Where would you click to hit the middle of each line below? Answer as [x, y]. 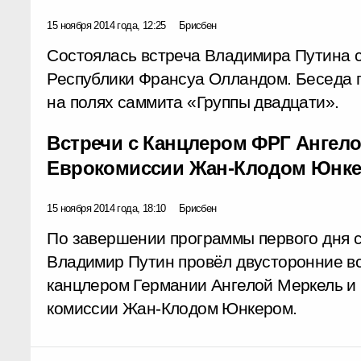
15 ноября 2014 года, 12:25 [106, 25]
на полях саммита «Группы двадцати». [193, 102]
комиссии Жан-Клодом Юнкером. [172, 308]
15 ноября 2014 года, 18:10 [106, 208]
